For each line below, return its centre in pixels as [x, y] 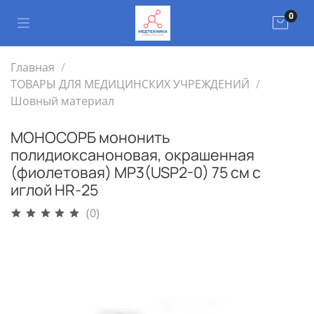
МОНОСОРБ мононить [90, 137]
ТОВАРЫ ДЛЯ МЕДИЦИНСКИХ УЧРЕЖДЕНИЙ [130, 84]
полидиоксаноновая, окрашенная [132, 154]
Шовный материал [62, 101]
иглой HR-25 [54, 189]
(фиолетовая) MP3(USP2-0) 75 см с [136, 172]
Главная [33, 67]
